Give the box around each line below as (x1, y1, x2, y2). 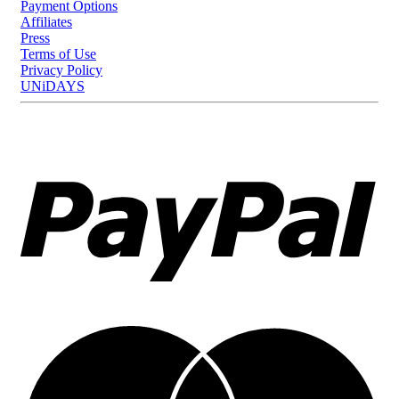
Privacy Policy (20, 62, 102, 78)
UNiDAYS (20, 78, 85, 94)
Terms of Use (20, 46, 96, 62)
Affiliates (20, 14, 72, 30)
